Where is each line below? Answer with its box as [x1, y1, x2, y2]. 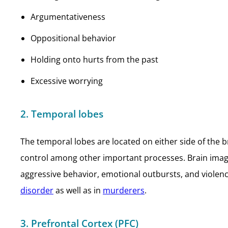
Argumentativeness [31, 11, 105, 22]
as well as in [53, 185, 103, 196]
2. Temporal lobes [20, 107, 103, 120]
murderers [103, 185, 145, 196]
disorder [20, 185, 53, 196]
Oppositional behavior [31, 33, 116, 44]
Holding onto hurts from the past [31, 54, 158, 65]
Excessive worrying [31, 75, 103, 87]
